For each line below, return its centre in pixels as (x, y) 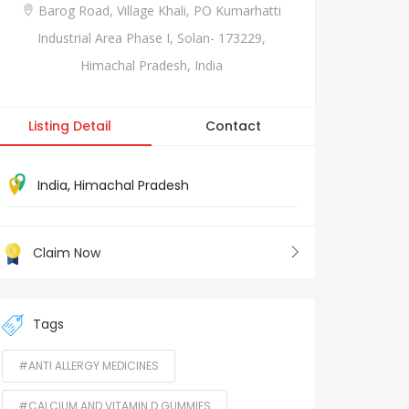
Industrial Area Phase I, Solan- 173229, (152, 37)
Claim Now (67, 252)
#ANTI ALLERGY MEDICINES (89, 366)
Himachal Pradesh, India (152, 65)
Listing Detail (70, 126)
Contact (233, 126)
